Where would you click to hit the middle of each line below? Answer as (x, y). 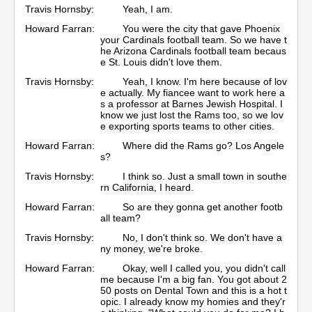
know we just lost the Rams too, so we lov (192, 115)
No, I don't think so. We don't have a (202, 237)
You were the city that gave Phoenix (201, 28)
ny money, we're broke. (151, 248)
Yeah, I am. (149, 9)
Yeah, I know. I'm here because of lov (205, 81)
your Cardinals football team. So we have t (194, 39)
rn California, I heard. (148, 187)
